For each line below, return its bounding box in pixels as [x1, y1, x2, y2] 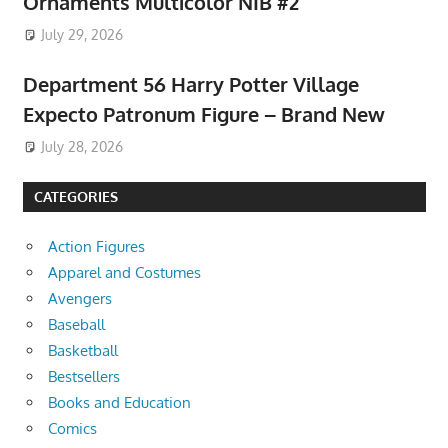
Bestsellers [48, 367, 120, 387]
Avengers [48, 289, 112, 309]
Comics [48, 419, 97, 439]
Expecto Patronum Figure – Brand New [22, 100, 385, 127]
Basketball [48, 341, 118, 361]
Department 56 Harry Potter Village [22, 70, 359, 97]
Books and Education [48, 393, 191, 413]
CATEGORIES [33, 188, 118, 206]
